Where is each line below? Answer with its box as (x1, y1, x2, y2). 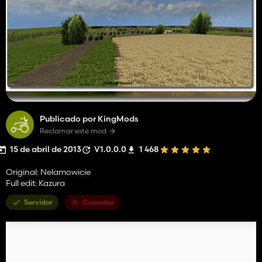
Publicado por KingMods (40, 113, 138, 124)
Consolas (82, 197, 114, 206)
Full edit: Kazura (6, 177, 65, 188)
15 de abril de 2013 (10, 143, 81, 154)
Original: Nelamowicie (6, 166, 91, 177)
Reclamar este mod (40, 126, 106, 135)
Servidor (24, 197, 53, 206)
